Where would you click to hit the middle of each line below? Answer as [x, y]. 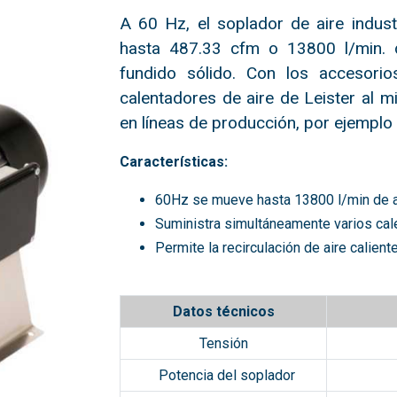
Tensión [223, 343]
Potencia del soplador [227, 375]
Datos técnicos [223, 311]
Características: [174, 162]
